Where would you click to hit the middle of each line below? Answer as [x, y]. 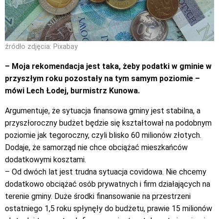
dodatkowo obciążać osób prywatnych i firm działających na [108, 184]
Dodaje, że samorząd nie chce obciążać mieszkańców [96, 148]
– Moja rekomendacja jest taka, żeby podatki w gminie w [108, 66]
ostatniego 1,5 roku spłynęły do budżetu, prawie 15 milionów [109, 209]
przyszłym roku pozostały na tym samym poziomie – [102, 79]
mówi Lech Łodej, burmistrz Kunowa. [72, 91]
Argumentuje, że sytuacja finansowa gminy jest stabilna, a [103, 111]
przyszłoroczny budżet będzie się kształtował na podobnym [108, 123]
